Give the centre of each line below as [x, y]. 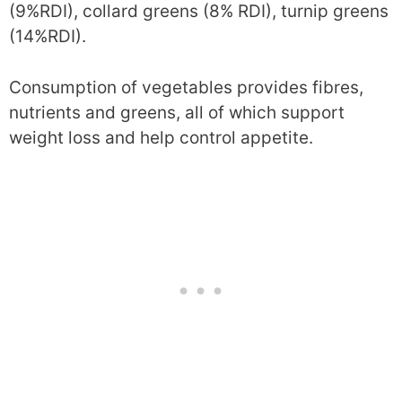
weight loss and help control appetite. [161, 137]
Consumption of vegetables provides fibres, [186, 87]
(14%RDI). [48, 37]
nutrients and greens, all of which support [177, 112]
